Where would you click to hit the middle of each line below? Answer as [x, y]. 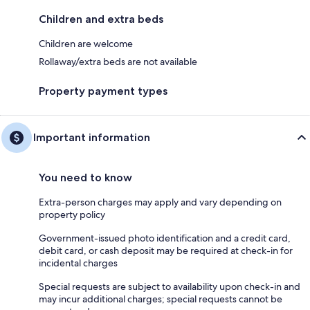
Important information [92, 137]
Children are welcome [86, 43]
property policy [72, 214]
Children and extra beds [101, 19]
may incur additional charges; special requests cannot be [161, 299]
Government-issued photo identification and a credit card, [165, 238]
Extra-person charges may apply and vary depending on [160, 202]
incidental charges [78, 263]
